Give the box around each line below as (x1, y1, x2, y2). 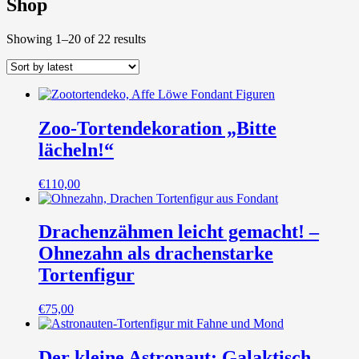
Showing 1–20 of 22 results (6, 31, 146, 46)
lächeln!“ (38, 139, 114, 160)
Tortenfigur (38, 264, 135, 286)
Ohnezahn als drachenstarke (38, 243, 273, 264)
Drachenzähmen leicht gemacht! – (38, 221, 319, 243)
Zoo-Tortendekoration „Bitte (38, 117, 276, 139)
